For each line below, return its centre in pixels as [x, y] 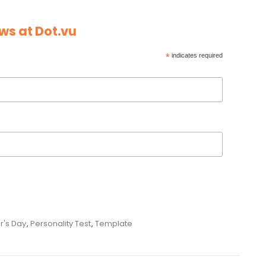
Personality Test [61, 224]
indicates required [196, 55]
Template [114, 224]
